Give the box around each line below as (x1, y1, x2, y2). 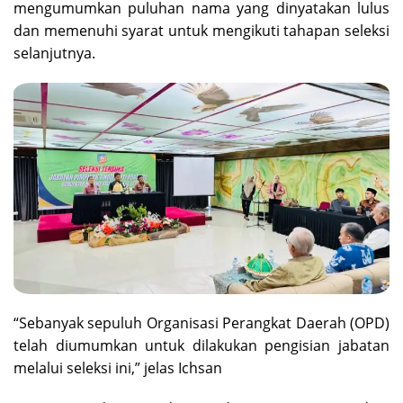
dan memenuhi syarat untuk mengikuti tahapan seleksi (13, 21, 390, 41)
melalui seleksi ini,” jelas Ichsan (13, 358, 222, 379)
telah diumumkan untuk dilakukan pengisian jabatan (13, 336, 390, 356)
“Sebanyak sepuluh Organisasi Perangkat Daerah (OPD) (13, 313, 390, 334)
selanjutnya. (13, 43, 95, 64)
